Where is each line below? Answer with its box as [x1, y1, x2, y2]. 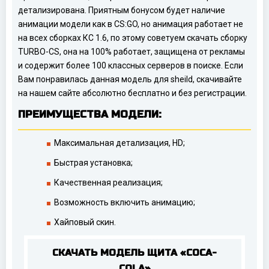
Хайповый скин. [54, 217, 116, 228]
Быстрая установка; [54, 158, 133, 168]
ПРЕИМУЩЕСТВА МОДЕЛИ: [18, 108, 161, 121]
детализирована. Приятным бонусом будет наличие [18, 5, 225, 16]
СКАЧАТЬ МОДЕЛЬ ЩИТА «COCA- [52, 247, 217, 259]
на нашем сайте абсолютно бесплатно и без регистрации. [18, 88, 247, 98]
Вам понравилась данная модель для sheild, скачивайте [18, 74, 242, 85]
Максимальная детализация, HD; [54, 138, 185, 148]
